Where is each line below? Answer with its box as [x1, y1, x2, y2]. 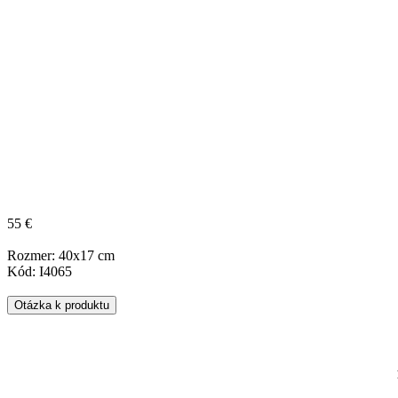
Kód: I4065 [7, 263, 72, 279]
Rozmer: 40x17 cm [7, 247, 115, 263]
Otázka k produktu [14, 298, 109, 312]
